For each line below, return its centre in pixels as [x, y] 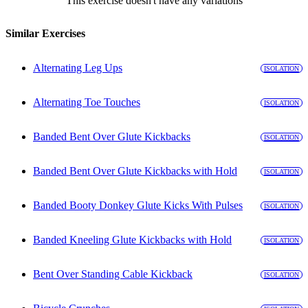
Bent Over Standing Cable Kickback [113, 274]
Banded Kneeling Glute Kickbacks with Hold [132, 240]
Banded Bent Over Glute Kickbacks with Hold [135, 171]
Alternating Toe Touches [87, 102]
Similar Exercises [45, 34]
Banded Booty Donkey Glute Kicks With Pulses [138, 206]
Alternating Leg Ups [78, 68]
